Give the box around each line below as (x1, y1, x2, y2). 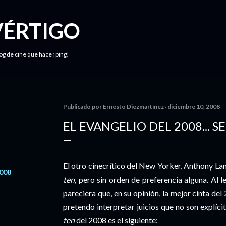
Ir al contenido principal (59, 7, 167, 19)
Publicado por (63, 103, 103, 110)
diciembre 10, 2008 (167, 103, 220, 110)
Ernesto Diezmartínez (103, 103, 164, 110)
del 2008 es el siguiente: (75, 215, 158, 225)
